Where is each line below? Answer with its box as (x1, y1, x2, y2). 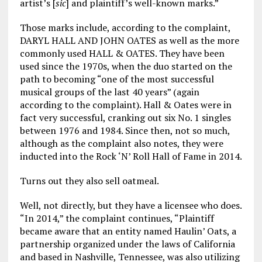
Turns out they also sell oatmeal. (19, 174, 159, 187)
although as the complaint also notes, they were (19, 137, 223, 150)
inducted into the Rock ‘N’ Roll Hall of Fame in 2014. (19, 150, 242, 163)
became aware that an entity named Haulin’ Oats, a (19, 225, 236, 237)
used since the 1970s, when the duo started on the (19, 60, 232, 73)
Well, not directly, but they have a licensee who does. (19, 199, 242, 212)
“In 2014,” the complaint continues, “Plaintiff (19, 212, 214, 225)
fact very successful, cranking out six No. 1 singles (19, 111, 231, 124)
